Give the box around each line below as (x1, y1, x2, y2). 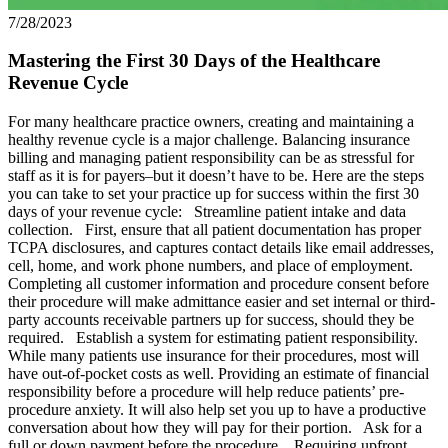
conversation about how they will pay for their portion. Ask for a (8, 419, 422, 436)
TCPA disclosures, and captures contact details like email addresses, (8, 239, 434, 256)
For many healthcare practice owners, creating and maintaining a (8, 113, 414, 130)
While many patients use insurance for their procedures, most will (8, 347, 419, 364)
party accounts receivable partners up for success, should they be (8, 311, 414, 328)
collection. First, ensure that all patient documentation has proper (8, 221, 421, 238)
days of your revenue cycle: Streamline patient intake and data (8, 203, 406, 220)
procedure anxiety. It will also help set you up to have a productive (8, 401, 426, 418)
